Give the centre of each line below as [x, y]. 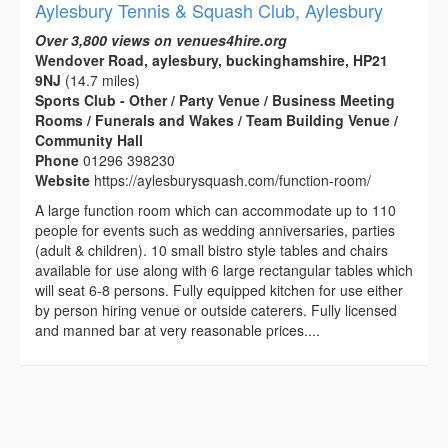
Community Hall [89, 139]
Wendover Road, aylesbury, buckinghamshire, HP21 [211, 59]
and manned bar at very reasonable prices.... [177, 329]
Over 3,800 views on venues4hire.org [161, 39]
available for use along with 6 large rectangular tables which [224, 269]
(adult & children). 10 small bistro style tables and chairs [211, 249]
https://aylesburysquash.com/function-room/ [232, 179]
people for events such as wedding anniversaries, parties [215, 229]
